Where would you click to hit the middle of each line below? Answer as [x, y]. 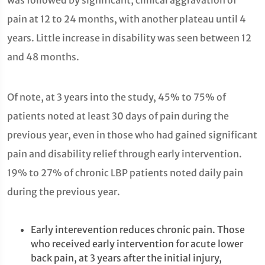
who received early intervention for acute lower [137, 244]
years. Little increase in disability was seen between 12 [129, 38]
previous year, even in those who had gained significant [132, 135]
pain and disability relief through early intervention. [125, 154]
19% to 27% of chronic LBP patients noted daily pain [125, 173]
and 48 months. [43, 57]
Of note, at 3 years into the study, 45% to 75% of [117, 97]
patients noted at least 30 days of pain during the [118, 116]
